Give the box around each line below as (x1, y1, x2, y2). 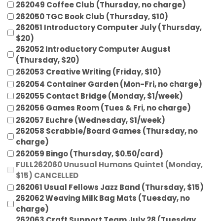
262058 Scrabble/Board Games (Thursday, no (16, 125, 198, 136)
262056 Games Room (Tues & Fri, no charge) (16, 103, 191, 113)
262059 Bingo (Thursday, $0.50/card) (16, 148, 163, 159)
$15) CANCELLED (16, 170, 78, 181)
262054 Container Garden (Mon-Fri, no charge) (16, 78, 202, 89)
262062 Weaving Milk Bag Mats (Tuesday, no (16, 193, 190, 204)
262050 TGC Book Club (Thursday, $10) (16, 11, 168, 22)
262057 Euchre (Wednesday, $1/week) (16, 114, 165, 125)
